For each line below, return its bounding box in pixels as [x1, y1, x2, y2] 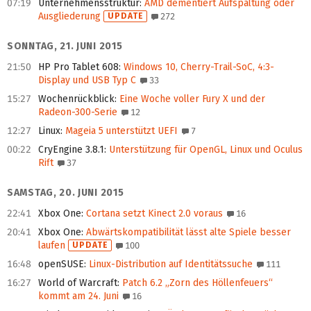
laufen [38, 239, 65, 252]
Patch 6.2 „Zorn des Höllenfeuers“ [119, 277, 273, 289]
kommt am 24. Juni [38, 290, 119, 303]
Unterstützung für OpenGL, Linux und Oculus [106, 144, 303, 156]
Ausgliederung [38, 10, 101, 23]
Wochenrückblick [38, 93, 115, 106]
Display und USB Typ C [38, 74, 136, 87]
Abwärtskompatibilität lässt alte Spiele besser [83, 226, 291, 239]
